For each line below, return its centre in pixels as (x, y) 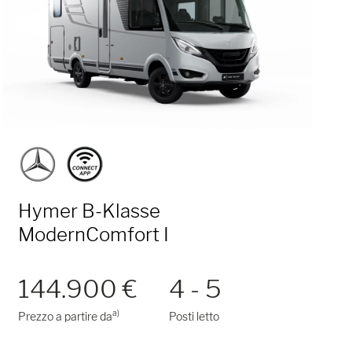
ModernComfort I (94, 234)
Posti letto (194, 316)
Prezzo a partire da (66, 316)
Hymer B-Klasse (90, 211)
